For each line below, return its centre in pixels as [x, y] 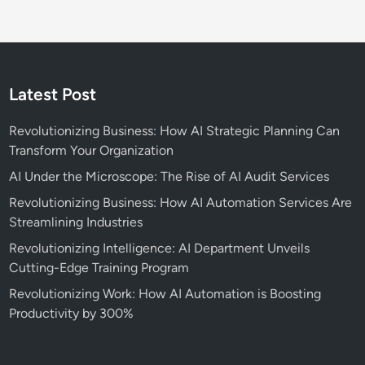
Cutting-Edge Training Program [99, 268]
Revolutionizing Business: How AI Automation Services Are [181, 203]
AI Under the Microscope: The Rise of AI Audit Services [169, 177]
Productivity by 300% [72, 314]
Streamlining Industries [76, 222]
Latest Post [53, 95]
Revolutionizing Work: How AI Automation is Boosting [165, 294]
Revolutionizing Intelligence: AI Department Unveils [160, 248]
